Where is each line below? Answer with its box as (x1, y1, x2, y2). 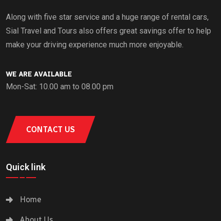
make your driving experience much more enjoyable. (6, 40, 184, 50)
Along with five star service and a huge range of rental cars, (6, 12, 209, 22)
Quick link (6, 161, 45, 172)
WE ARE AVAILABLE (6, 70, 72, 78)
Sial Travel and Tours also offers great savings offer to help (6, 26, 211, 36)
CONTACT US (26, 124, 75, 134)
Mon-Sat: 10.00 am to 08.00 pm (6, 81, 113, 91)
